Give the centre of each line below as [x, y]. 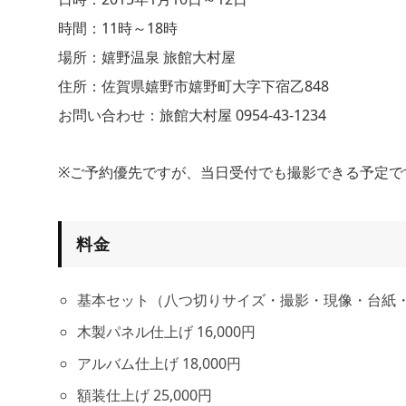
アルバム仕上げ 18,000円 [159, 364]
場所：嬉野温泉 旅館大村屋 [147, 58]
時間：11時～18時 [118, 29]
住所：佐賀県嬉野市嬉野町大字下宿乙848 [193, 87]
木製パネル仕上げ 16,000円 [166, 332]
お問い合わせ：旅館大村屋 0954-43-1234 [192, 116]
